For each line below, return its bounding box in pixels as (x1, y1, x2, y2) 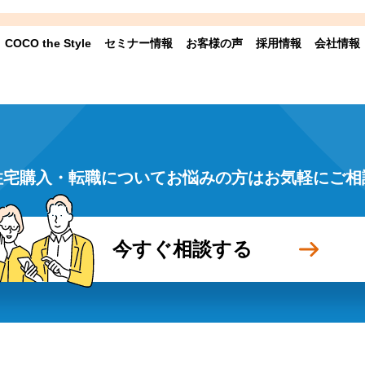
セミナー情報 (104, 36, 173, 50)
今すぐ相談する (112, 237, 253, 260)
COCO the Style (5, 36, 91, 50)
